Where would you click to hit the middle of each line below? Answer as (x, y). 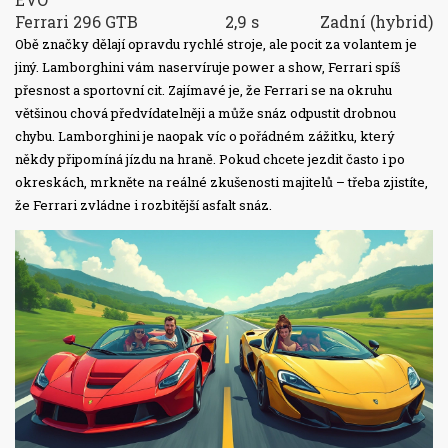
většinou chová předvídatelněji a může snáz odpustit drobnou (205, 113)
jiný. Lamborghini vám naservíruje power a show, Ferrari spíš (207, 67)
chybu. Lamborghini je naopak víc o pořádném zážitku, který (205, 136)
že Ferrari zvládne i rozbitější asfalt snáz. (143, 205)
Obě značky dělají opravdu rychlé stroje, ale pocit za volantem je (216, 44)
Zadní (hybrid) (376, 22)
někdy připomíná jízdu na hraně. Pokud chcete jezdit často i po (210, 159)
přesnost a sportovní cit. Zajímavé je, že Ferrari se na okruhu (203, 90)
